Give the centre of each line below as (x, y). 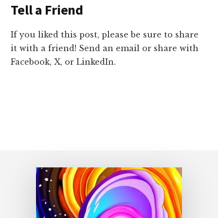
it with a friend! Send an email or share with (105, 48)
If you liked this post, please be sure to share (105, 34)
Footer (32, 158)
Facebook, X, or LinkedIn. (64, 62)
